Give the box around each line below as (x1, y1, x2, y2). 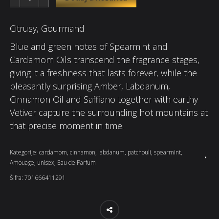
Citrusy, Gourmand (10, 22, 85, 34)
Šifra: (10, 174, 24, 182)
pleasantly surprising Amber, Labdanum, (10, 80, 170, 92)
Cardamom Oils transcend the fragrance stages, (10, 54, 199, 66)
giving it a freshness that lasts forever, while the (10, 67, 197, 79)
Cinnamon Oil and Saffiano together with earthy (10, 93, 198, 105)
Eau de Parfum (57, 158, 96, 167)
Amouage (10, 158, 34, 167)
